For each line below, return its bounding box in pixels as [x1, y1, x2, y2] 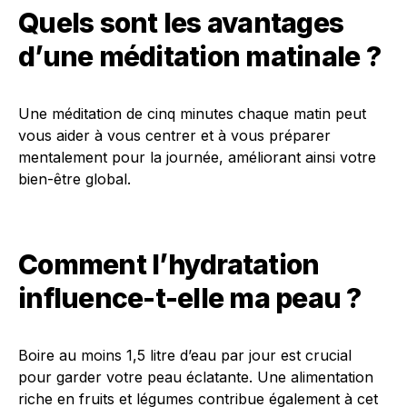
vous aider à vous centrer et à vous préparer [18, 126, 331, 145]
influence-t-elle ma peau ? [18, 282, 362, 315]
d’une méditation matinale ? [18, 40, 381, 74]
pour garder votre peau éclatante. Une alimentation [18, 368, 373, 387]
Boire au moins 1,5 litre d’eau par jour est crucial [18, 346, 352, 365]
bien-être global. [18, 170, 131, 189]
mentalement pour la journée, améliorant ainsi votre [18, 148, 376, 167]
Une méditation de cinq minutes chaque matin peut [18, 104, 366, 124]
